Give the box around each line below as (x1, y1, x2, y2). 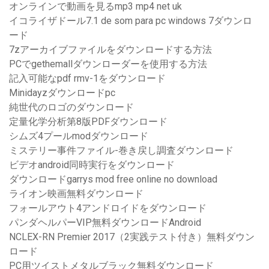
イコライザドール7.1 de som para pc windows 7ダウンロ (9, 15, 252, 27)
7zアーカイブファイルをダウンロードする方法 (9, 44, 212, 56)
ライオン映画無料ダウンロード (9, 188, 144, 200)
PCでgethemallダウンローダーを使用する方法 (9, 58, 207, 70)
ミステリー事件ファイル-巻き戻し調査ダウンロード (9, 145, 234, 157)
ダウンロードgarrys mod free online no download (9, 174, 217, 186)
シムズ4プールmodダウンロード (9, 130, 148, 142)
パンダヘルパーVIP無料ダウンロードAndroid (9, 217, 201, 229)
